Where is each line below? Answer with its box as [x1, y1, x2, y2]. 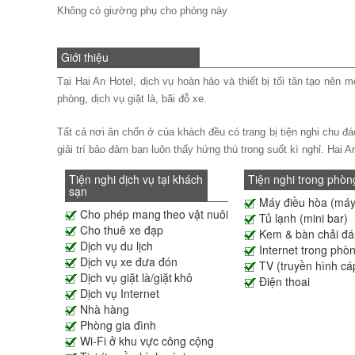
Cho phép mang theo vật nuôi [80, 206, 228, 222]
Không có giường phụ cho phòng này [57, 5, 227, 17]
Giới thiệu [61, 49, 109, 65]
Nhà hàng [80, 301, 129, 317]
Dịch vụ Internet [80, 285, 159, 301]
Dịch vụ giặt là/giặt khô [80, 269, 193, 285]
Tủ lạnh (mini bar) [259, 210, 348, 226]
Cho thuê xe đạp [80, 222, 163, 238]
